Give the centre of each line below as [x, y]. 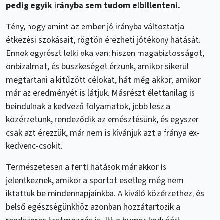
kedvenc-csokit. [34, 146]
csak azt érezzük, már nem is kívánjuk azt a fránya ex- [103, 133]
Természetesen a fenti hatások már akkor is [86, 167]
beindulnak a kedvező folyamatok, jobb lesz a [88, 106]
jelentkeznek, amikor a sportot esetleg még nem [95, 180]
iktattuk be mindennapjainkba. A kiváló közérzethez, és [105, 193]
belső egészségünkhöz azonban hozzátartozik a [93, 207]
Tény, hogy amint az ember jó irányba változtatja [95, 27]
